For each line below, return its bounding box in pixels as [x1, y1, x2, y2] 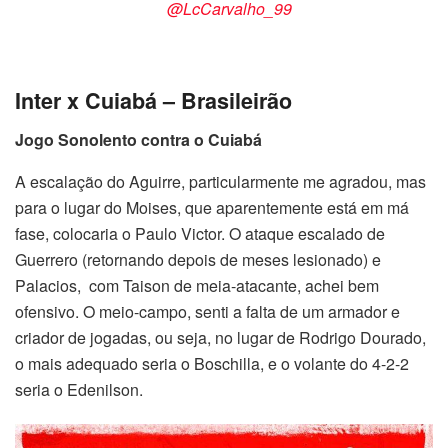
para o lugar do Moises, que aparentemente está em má [15, 195, 409, 219]
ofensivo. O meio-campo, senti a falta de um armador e [15, 299, 400, 323]
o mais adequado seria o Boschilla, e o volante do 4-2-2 [15, 351, 409, 375]
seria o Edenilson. [15, 377, 143, 401]
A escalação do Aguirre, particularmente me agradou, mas [15, 169, 426, 193]
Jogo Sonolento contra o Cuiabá [15, 127, 262, 151]
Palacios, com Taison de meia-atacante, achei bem [15, 273, 379, 297]
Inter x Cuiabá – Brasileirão [15, 85, 292, 117]
